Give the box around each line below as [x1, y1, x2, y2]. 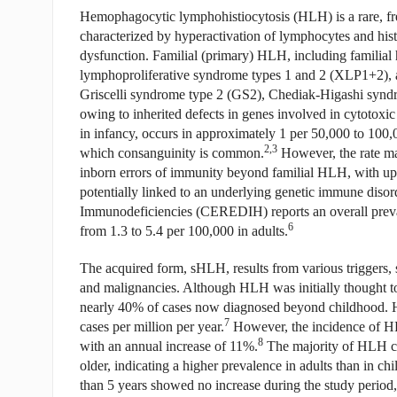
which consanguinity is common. [79, 145, 264, 160]
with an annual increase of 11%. [79, 339, 258, 354]
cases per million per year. [79, 319, 224, 334]
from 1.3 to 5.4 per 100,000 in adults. [79, 223, 288, 238]
